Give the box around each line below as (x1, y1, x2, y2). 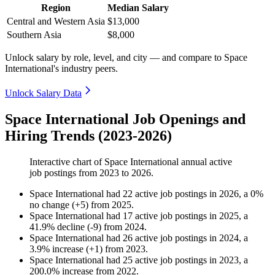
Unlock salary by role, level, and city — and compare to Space (5, 52, 247, 63)
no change (29, 199, 69, 211)
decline (57, 222, 85, 233)
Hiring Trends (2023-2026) (5, 128, 172, 144)
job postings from (29, 168, 99, 179)
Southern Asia (7, 29, 61, 41)
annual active (179, 157, 232, 168)
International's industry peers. (5, 63, 118, 74)
